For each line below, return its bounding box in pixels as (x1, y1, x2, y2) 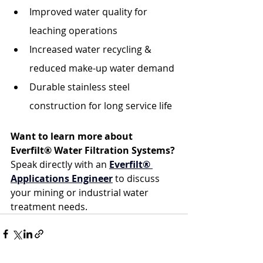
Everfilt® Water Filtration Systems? (11, 144, 177, 157)
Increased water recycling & (29, 43, 154, 56)
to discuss (113, 172, 162, 185)
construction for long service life (29, 99, 172, 112)
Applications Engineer (11, 172, 113, 185)
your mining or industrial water (11, 186, 151, 199)
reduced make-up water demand (29, 62, 174, 75)
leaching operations (29, 24, 117, 37)
